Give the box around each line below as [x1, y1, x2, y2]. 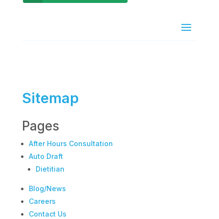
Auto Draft [28, 152, 63, 160]
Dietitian [35, 164, 65, 173]
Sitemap [22, 89, 79, 107]
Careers [28, 197, 56, 205]
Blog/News [28, 184, 66, 193]
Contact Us [28, 209, 66, 218]
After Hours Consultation [28, 139, 113, 148]
